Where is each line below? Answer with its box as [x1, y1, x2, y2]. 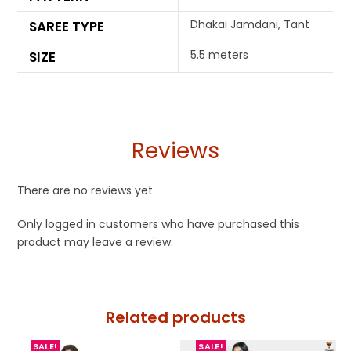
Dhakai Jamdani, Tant [190, 16, 310, 33]
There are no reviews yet [17, 183, 154, 199]
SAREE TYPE [29, 17, 105, 37]
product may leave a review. [17, 234, 174, 251]
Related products [105, 306, 246, 329]
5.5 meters [190, 47, 249, 63]
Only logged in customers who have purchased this [17, 216, 300, 233]
